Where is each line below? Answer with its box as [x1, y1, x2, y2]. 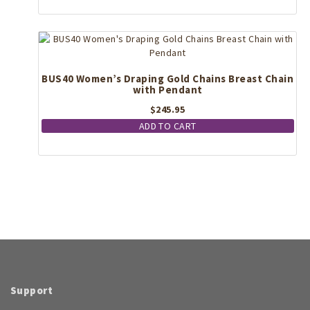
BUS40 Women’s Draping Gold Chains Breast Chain [42, 71, 294, 85]
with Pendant [132, 82, 203, 96]
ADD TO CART [138, 119, 197, 132]
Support [10, 283, 53, 297]
